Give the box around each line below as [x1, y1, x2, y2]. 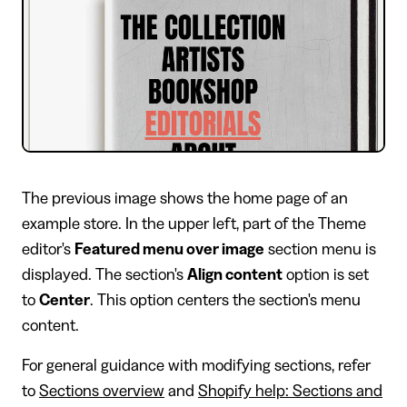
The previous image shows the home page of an [22, 189, 348, 206]
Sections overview [39, 382, 164, 399]
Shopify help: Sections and [198, 382, 382, 399]
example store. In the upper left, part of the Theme [22, 214, 366, 232]
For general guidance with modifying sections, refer [22, 356, 371, 373]
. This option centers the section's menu [90, 291, 361, 308]
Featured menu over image [74, 240, 264, 257]
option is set [283, 265, 369, 283]
